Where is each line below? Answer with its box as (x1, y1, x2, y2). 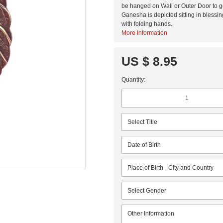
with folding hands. (121, 20, 172, 27)
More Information (121, 29, 167, 36)
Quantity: (121, 76, 145, 83)
